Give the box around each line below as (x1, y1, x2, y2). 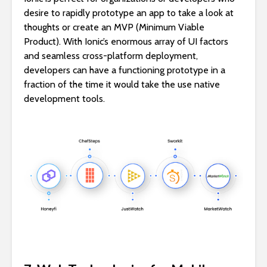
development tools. (24, 93, 105, 105)
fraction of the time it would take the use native (24, 79, 220, 91)
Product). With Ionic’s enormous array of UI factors (24, 36, 228, 48)
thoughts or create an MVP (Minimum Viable (24, 21, 204, 33)
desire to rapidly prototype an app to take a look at (24, 7, 234, 19)
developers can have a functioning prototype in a (24, 64, 225, 76)
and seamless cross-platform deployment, (24, 50, 198, 62)
